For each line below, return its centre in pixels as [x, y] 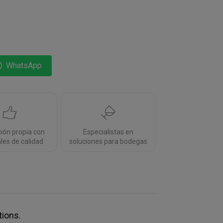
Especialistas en [108, 132]
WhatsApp [24, 65]
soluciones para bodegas [108, 141]
